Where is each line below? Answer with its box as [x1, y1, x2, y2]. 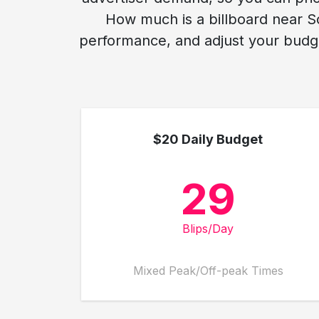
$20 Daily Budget [153, 132, 263, 147]
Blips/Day [182, 221, 234, 236]
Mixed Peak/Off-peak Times [132, 263, 283, 278]
